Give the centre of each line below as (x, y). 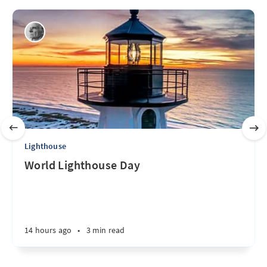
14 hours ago (48, 230)
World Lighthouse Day (82, 165)
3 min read (105, 230)
